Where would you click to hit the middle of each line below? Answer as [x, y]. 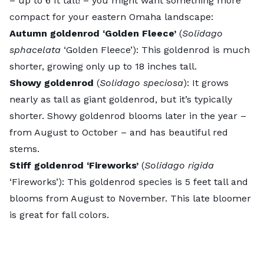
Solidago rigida [179, 165]
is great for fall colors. [59, 214]
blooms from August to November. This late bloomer [130, 198]
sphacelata [37, 49]
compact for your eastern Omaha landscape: [111, 16]
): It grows [206, 82]
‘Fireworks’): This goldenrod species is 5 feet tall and [129, 181]
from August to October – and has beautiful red [119, 132]
